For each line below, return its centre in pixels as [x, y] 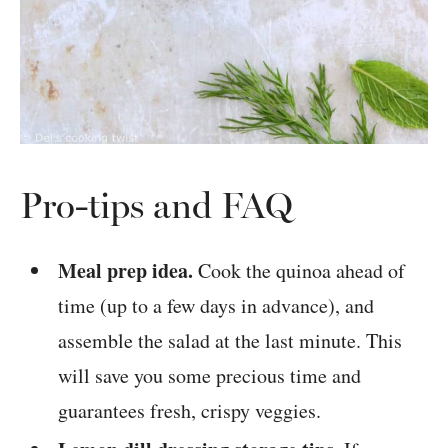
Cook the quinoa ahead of [299, 271]
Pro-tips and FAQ [156, 206]
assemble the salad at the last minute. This [230, 341]
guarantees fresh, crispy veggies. [190, 411]
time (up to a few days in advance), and [216, 306]
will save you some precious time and [210, 376]
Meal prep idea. [126, 271]
